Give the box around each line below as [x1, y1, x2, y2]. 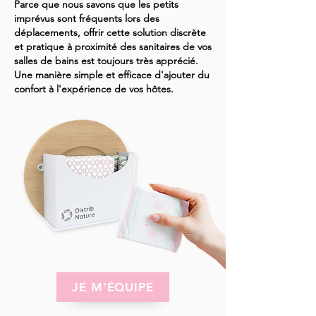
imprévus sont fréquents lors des [14, 11, 159, 25]
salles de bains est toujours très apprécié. [14, 54, 198, 67]
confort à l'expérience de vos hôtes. [14, 82, 174, 95]
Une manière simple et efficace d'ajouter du [14, 68, 209, 81]
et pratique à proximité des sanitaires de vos [14, 39, 212, 53]
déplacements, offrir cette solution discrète [14, 25, 206, 39]
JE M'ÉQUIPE [72, 279, 154, 294]
